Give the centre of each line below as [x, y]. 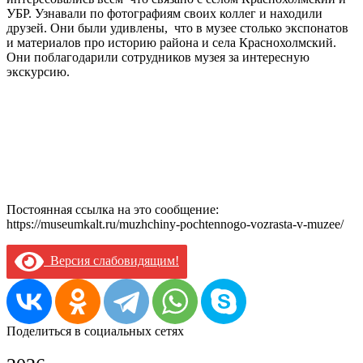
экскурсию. [38, 72]
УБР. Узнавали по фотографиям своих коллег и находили [164, 14]
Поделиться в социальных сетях [95, 331]
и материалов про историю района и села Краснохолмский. [171, 43]
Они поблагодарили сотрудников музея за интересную [158, 58]
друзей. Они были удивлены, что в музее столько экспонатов [177, 28]
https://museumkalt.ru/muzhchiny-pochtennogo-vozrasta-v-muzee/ [175, 224]
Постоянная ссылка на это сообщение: [113, 210]
